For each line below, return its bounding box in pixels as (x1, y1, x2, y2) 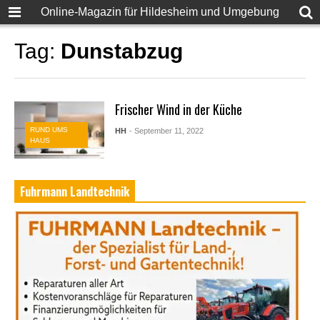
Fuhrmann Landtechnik (20, 182, 129, 200)
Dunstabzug (61, 39, 183, 63)
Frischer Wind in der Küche (114, 100, 242, 119)
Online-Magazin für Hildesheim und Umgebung (41, 6, 279, 18)
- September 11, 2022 (129, 126, 204, 135)
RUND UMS (29, 125, 68, 134)
